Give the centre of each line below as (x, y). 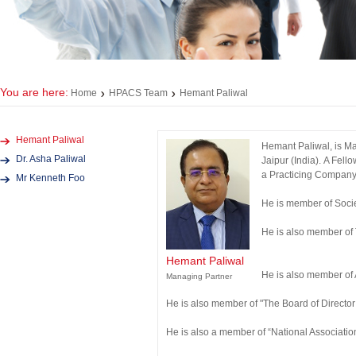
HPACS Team (138, 93)
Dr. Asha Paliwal (51, 159)
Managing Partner (199, 277)
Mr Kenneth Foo (50, 178)
